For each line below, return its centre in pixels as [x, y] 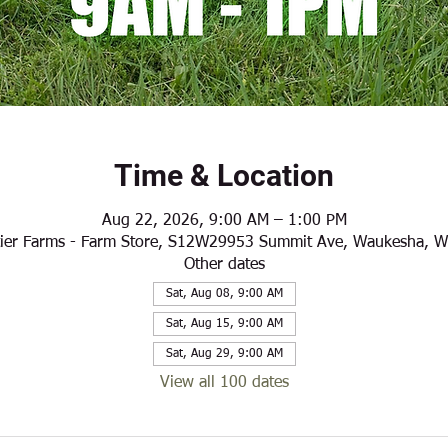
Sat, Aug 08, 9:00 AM [224, 294]
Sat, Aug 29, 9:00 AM [224, 354]
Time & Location [224, 176]
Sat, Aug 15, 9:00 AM [224, 324]
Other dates [224, 265]
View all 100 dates [224, 383]
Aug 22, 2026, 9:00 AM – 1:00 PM [224, 221]
